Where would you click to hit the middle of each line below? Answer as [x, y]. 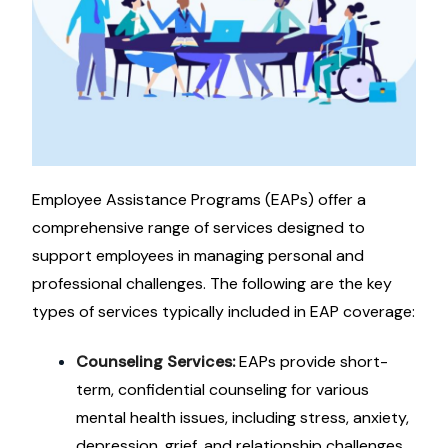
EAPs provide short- [313, 361]
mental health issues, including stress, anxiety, [242, 417]
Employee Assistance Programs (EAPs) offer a [199, 199]
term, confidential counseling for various [222, 389]
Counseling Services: [157, 361]
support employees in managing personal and [198, 255]
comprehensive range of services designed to [198, 227]
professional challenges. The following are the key [212, 283]
